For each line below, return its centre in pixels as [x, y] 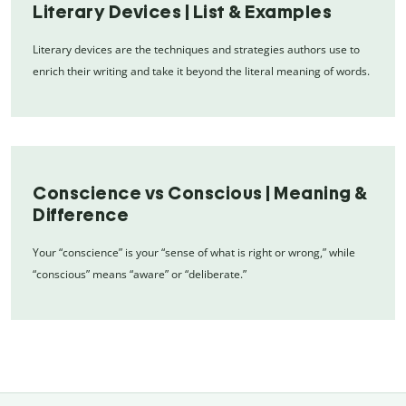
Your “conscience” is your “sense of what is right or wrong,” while [194, 252]
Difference [81, 214]
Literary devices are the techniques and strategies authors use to [196, 49]
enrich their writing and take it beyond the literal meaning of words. [201, 71]
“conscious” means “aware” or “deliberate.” [140, 274]
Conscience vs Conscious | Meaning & [200, 193]
